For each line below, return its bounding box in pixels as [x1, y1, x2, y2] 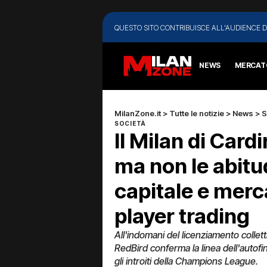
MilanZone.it [114, 108, 161, 118]
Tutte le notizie [169, 108, 224, 118]
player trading [114, 203, 250, 228]
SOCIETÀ [114, 119, 146, 127]
